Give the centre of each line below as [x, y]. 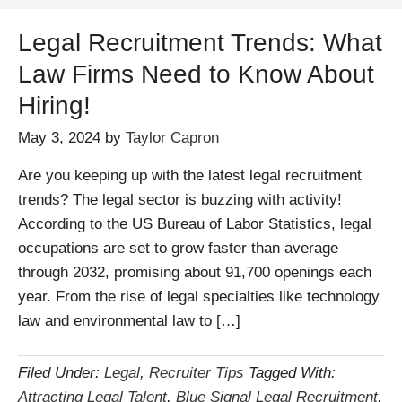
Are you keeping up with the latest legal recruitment [190, 175]
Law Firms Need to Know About [196, 74]
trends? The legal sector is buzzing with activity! [180, 200]
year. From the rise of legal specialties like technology [199, 297]
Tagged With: [292, 373]
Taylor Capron [172, 138]
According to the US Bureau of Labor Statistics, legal [195, 224]
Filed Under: [61, 373]
